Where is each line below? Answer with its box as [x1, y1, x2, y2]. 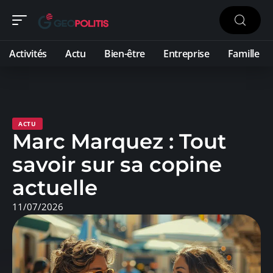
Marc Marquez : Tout [12, 129, 226, 154]
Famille [227, 47, 260, 60]
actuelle [12, 175, 97, 200]
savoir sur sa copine [12, 152, 222, 177]
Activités [9, 47, 48, 60]
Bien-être [104, 47, 145, 60]
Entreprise [163, 47, 210, 60]
